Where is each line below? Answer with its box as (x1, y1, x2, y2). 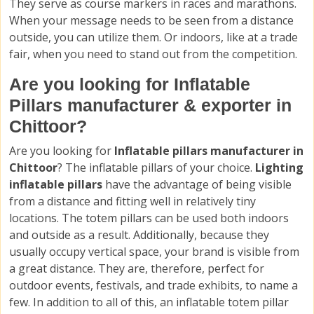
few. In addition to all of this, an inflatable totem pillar (9, 294, 289, 310)
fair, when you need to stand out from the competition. (9, 46, 297, 62)
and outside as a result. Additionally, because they (9, 227, 269, 243)
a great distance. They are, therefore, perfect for (9, 261, 264, 277)
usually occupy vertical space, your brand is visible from (9, 244, 299, 260)
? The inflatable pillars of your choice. (57, 160, 255, 176)
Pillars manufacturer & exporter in (9, 95, 292, 116)
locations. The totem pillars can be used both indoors (9, 210, 289, 226)
